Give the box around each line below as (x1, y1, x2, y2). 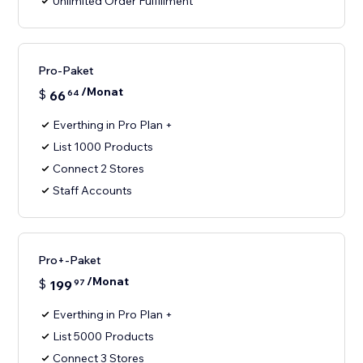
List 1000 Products (53, 139, 154, 155)
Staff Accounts (53, 183, 133, 199)
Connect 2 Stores (53, 161, 145, 177)
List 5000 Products (53, 329, 155, 344)
